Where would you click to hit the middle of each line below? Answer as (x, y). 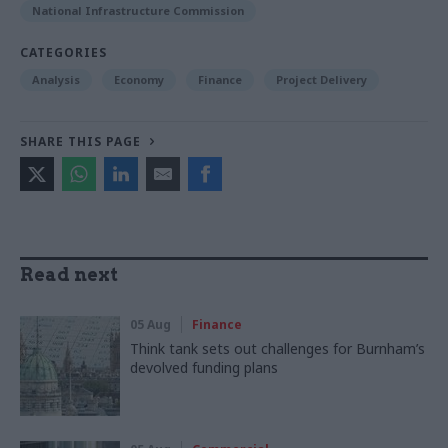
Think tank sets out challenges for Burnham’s (277, 348)
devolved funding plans (204, 367)
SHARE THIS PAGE (80, 141)
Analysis (56, 79)
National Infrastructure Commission (138, 10)
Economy (139, 79)
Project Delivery (321, 79)
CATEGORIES (63, 52)
